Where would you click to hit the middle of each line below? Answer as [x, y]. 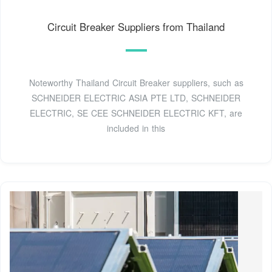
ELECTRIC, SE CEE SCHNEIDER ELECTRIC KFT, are [136, 113]
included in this [136, 128]
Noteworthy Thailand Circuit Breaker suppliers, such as [136, 83]
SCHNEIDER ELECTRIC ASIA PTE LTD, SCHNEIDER [136, 98]
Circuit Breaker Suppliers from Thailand [136, 27]
